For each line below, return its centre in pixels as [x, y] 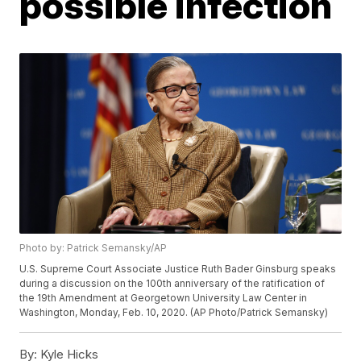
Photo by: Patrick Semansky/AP [93, 248]
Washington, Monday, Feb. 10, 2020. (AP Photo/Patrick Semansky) [174, 313]
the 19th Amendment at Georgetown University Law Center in [164, 298]
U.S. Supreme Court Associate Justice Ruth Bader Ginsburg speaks [178, 269]
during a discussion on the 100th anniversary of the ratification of [172, 284]
